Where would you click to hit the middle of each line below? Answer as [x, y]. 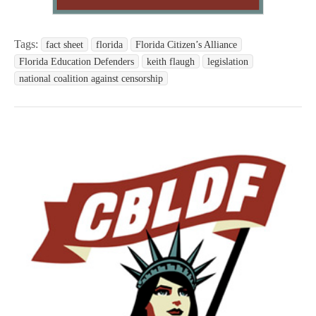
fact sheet [65, 44]
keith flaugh [171, 61]
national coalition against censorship [91, 78]
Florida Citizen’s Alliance [186, 44]
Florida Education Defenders [77, 61]
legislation [228, 61]
